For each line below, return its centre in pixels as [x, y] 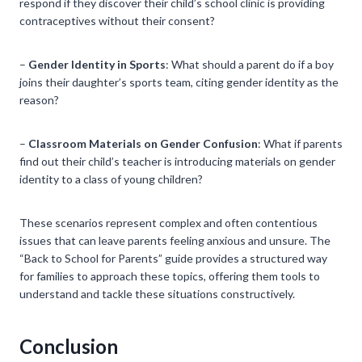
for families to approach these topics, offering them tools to [170, 276]
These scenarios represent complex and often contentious [168, 222]
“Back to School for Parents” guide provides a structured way [173, 258]
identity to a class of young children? [111, 179]
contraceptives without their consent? [117, 20]
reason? [39, 99]
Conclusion [69, 346]
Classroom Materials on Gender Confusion [143, 143]
